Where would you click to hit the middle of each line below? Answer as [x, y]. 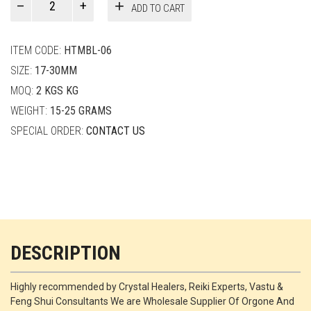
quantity [30, 32]
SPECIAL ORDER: [48, 131]
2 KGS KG [57, 91]
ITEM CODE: [37, 51]
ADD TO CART [158, 8]
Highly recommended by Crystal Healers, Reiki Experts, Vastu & [147, 287]
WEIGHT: [30, 111]
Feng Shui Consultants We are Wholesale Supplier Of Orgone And [152, 302]
